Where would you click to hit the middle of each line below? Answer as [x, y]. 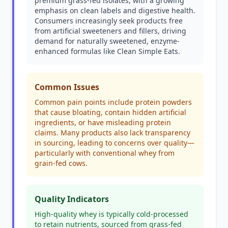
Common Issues [67, 87]
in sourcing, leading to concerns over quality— [115, 143]
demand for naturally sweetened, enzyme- [107, 41]
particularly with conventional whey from [105, 153]
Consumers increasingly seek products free [109, 21]
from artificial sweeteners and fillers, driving [110, 31]
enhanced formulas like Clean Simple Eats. [107, 51]
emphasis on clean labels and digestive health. [115, 10]
